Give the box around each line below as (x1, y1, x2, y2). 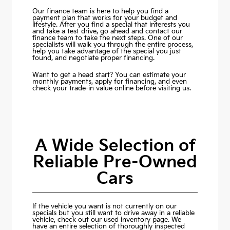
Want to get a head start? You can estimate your (32, 71, 186, 80)
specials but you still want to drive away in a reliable (32, 209, 195, 218)
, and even (154, 78, 187, 86)
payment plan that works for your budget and (32, 14, 177, 23)
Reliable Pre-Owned (33, 152, 197, 173)
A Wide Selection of (34, 136, 196, 157)
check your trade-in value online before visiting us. (32, 84, 191, 93)
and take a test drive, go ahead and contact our (32, 27, 182, 36)
